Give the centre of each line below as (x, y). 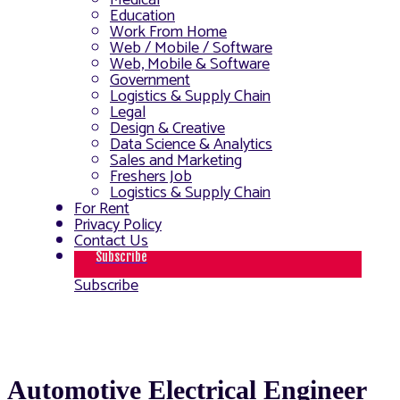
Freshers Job (151, 177)
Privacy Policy (118, 225)
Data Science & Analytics (191, 145)
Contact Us (111, 242)
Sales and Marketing (176, 161)
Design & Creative (167, 129)
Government (150, 81)
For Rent (102, 209)
